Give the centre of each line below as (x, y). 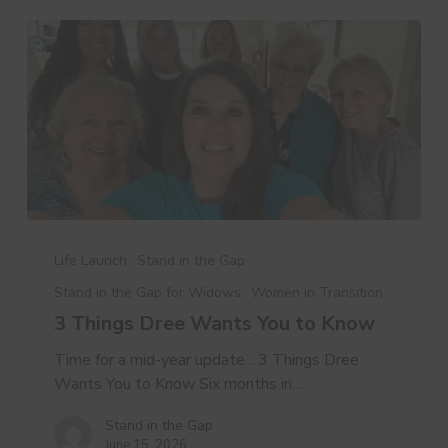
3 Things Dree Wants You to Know (215, 323)
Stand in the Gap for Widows (148, 292)
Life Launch (91, 260)
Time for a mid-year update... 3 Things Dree (207, 359)
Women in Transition (317, 292)
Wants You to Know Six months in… (179, 383)
